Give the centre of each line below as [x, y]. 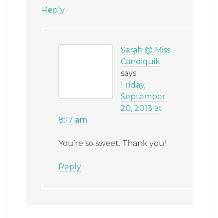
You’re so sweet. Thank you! [112, 143]
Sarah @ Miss [146, 50]
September [143, 96]
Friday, [133, 85]
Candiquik [141, 61]
